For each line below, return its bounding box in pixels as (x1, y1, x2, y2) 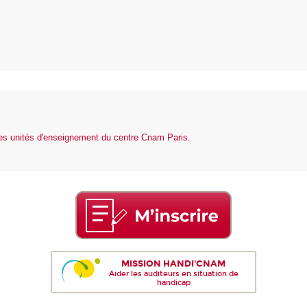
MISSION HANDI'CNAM (121, 257, 226, 269)
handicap (156, 278, 191, 287)
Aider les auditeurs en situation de (108, 269, 238, 278)
